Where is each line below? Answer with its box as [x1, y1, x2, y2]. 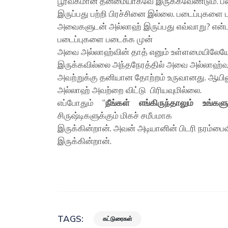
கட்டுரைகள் [103, 214, 133, 222]
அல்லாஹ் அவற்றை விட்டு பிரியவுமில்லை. [58, 84, 202, 95]
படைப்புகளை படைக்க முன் [58, 34, 153, 44]
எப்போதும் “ [58, 97, 106, 108]
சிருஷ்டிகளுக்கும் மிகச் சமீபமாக [58, 110, 173, 121]
